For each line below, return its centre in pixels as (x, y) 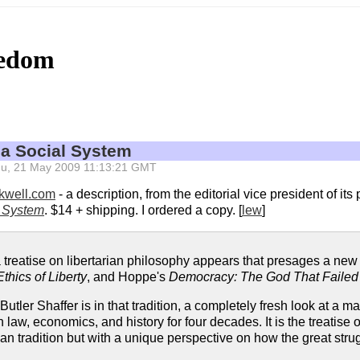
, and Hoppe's (128, 277)
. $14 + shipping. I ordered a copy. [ (143, 211)
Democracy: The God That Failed (264, 277)
